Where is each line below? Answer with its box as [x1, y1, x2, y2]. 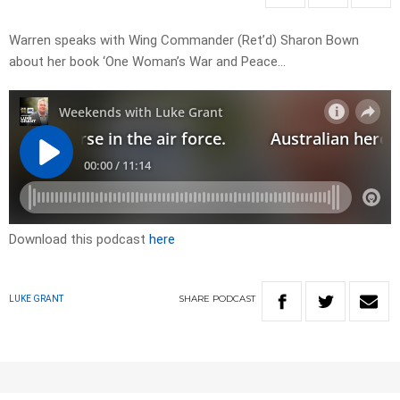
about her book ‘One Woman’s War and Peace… [9, 54, 286, 71]
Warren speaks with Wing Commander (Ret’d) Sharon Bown [9, 32, 359, 49]
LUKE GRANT [9, 294, 63, 304]
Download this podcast [9, 231, 149, 248]
